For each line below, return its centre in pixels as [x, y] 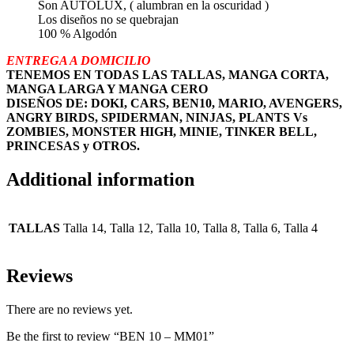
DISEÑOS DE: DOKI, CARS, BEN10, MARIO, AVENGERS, [174, 103]
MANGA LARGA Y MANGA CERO [107, 88]
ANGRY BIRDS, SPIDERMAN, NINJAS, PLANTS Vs [157, 117]
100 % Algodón [77, 33]
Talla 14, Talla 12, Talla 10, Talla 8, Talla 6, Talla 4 [190, 228]
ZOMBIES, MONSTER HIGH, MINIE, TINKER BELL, [162, 131]
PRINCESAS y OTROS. [73, 145]
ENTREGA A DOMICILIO [79, 60]
